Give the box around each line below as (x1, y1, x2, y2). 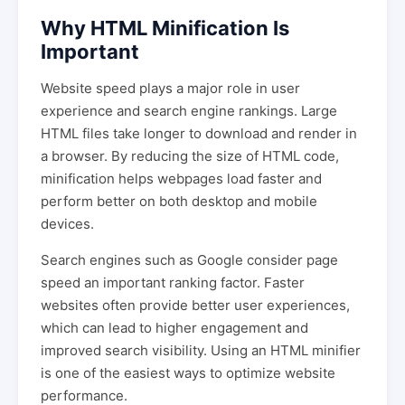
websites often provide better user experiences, (41, 297, 350, 315)
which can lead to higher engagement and (41, 319, 308, 337)
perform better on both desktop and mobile (41, 193, 317, 211)
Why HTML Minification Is (41, 16, 289, 41)
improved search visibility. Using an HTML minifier (41, 342, 361, 360)
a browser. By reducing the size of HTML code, (41, 147, 339, 165)
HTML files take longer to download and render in (41, 125, 357, 143)
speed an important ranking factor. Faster (41, 274, 305, 292)
